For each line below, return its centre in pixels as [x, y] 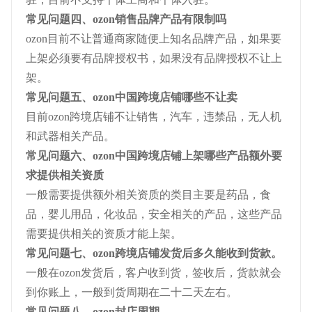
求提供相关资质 [65, 175]
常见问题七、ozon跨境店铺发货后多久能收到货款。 [154, 253]
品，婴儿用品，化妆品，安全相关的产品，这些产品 [154, 214]
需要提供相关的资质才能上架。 [104, 234]
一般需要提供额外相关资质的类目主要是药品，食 [148, 195]
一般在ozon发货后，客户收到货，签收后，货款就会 [154, 273]
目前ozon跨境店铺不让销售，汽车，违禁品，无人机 [154, 117]
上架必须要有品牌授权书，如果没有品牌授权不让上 [154, 58]
